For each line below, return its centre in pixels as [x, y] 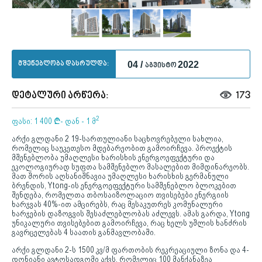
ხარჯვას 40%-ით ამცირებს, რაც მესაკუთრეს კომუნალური [117, 204]
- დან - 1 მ [78, 121]
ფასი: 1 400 [33, 121]
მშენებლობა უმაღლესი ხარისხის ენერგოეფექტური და [113, 157]
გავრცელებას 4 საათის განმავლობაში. [84, 232]
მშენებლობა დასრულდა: [63, 64]
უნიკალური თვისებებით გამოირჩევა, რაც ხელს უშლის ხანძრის [129, 223]
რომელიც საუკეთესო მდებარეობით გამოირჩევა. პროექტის [122, 148]
